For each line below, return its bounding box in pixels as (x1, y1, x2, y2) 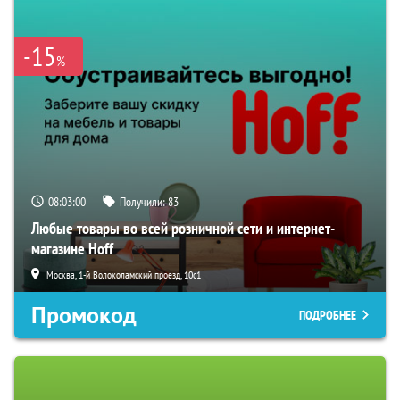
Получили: (120, 193, 168, 210)
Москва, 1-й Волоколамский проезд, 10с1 (46, 267, 201, 281)
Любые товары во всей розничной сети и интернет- (31, 217, 335, 238)
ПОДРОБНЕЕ (299, 306, 356, 323)
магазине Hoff (31, 237, 113, 259)
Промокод (31, 299, 137, 330)
